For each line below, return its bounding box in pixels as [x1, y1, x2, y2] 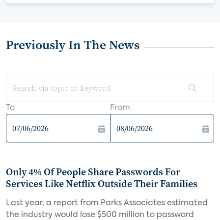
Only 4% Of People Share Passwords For [6, 165, 180, 179]
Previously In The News [6, 36, 139, 54]
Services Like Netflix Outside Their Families [6, 177, 197, 191]
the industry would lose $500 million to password [6, 211, 194, 219]
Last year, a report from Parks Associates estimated [6, 199, 208, 207]
